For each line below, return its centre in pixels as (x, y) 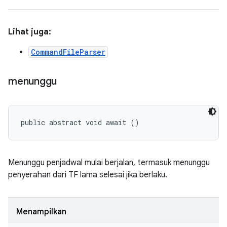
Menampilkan (41, 212)
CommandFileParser (68, 52)
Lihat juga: (30, 32)
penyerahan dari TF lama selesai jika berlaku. (88, 175)
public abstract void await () (80, 122)
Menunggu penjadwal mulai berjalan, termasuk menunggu (109, 163)
